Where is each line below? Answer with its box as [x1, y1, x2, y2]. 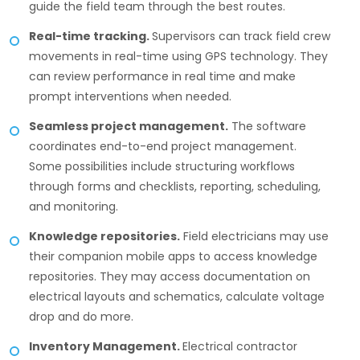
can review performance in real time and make [29, 68, 296, 85]
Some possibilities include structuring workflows [29, 158, 295, 175]
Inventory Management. [29, 338, 182, 355]
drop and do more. [29, 309, 137, 325]
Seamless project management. [29, 118, 228, 135]
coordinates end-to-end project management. [29, 138, 297, 155]
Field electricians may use [180, 228, 329, 245]
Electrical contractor [182, 338, 297, 355]
